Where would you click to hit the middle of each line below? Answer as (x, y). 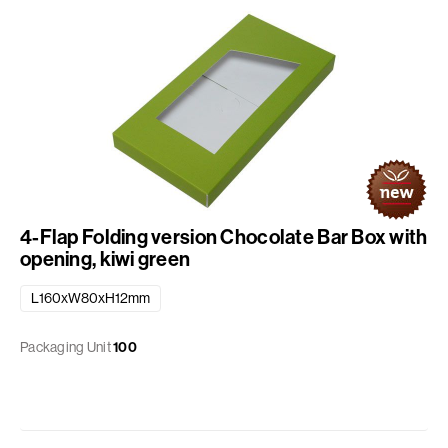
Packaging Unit (65, 347)
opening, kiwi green (105, 259)
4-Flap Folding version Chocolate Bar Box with (224, 237)
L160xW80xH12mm (90, 298)
